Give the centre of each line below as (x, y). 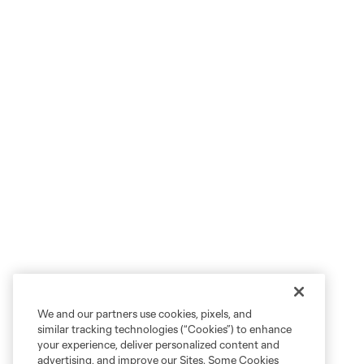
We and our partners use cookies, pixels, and (145, 314)
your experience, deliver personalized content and (158, 344)
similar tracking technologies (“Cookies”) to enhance (165, 329)
